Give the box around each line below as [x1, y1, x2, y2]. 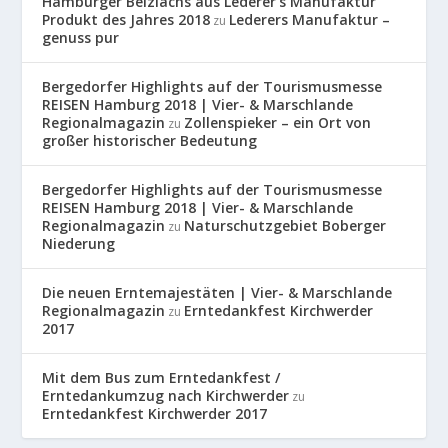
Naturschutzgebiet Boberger [184, 216, 387, 236]
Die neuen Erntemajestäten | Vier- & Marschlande [42, 283, 393, 303]
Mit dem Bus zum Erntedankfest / [42, 368, 281, 388]
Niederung [42, 234, 116, 254]
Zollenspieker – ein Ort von [184, 113, 372, 133]
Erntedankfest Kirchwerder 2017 [42, 404, 268, 424]
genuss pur [42, 28, 120, 48]
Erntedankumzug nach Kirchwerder [42, 386, 290, 406]
